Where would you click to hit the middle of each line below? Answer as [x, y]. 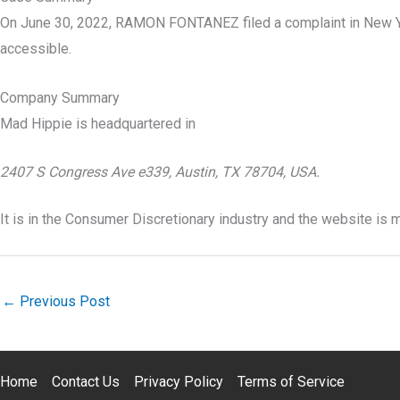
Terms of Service [291, 382]
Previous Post [63, 301]
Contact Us [86, 382]
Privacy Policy [179, 382]
